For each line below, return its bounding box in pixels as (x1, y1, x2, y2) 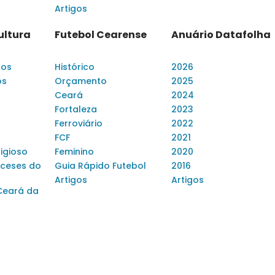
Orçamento (55, 75, 107, 88)
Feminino (55, 145, 94, 158)
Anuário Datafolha (171, 28, 271, 42)
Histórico (55, 61, 95, 74)
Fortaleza (55, 103, 97, 116)
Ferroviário (55, 117, 103, 130)
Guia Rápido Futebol (55, 160, 146, 172)
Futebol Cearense (55, 28, 147, 42)
